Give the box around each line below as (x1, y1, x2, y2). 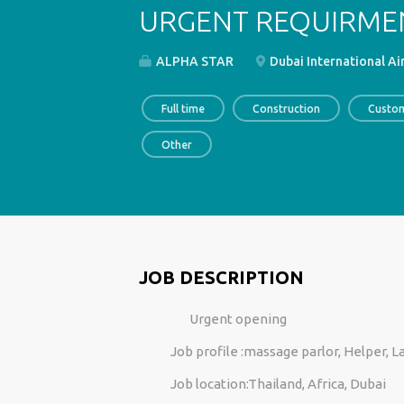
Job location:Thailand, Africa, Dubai (170, 376, 386, 391)
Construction (252, 103, 320, 115)
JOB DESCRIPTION (138, 267, 304, 288)
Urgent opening (170, 311, 289, 326)
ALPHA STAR (152, 54, 234, 69)
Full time (161, 103, 205, 115)
